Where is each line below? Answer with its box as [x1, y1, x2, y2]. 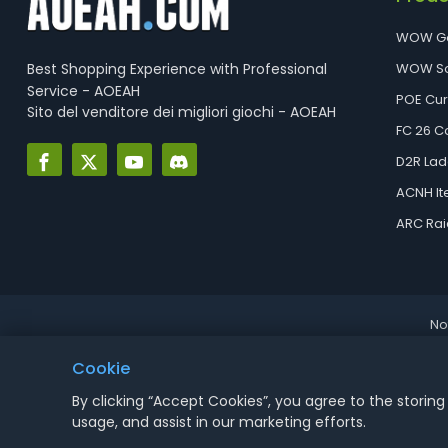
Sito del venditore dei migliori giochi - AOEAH [26, 102, 336, 122]
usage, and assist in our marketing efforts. [72, 412, 366, 432]
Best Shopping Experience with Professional [26, 59, 327, 79]
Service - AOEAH [26, 81, 140, 101]
